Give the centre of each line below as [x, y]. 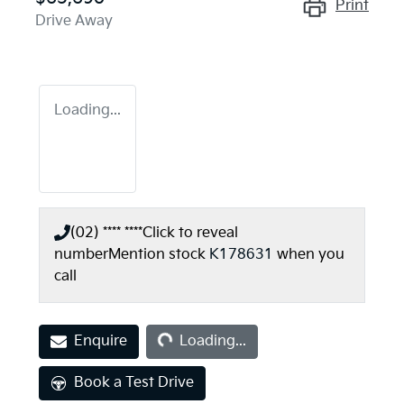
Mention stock [159, 254]
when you [311, 254]
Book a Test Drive [134, 382]
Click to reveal [190, 233]
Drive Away [74, 21]
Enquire [101, 341]
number [81, 254]
